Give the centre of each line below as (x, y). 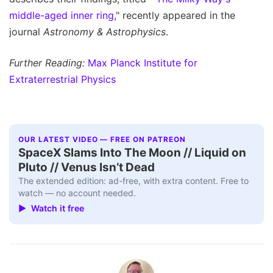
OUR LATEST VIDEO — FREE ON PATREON (102, 140)
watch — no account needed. (77, 193)
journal (26, 31)
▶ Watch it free (51, 208)
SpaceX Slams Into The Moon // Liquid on (133, 153)
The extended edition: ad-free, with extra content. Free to (134, 181)
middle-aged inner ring (62, 15)
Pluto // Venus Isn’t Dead (87, 168)
